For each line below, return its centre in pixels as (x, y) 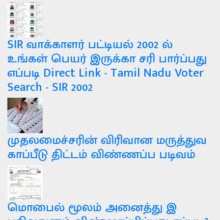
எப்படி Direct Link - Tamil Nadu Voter (106, 73)
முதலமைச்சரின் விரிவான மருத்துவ (107, 140)
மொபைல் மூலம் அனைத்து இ (92, 208)
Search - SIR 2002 (50, 87)
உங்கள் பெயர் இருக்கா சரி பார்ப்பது (107, 59)
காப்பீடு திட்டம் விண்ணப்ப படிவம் (101, 155)
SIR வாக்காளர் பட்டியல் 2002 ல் (90, 45)
